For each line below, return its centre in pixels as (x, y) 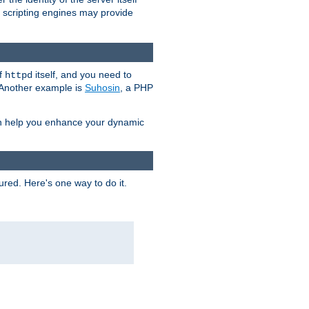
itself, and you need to (82, 74)
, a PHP (137, 87)
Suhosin (102, 87)
